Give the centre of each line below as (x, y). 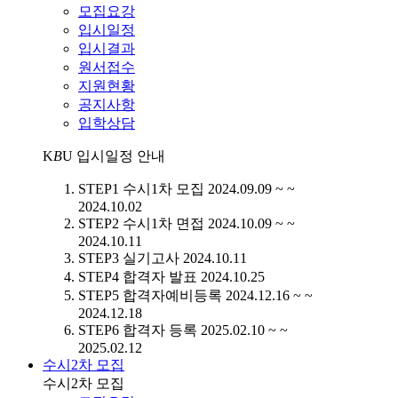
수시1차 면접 (163, 223)
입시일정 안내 (119, 155)
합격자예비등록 (172, 295)
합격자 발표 (160, 276)
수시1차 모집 (163, 188)
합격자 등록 (160, 330)
